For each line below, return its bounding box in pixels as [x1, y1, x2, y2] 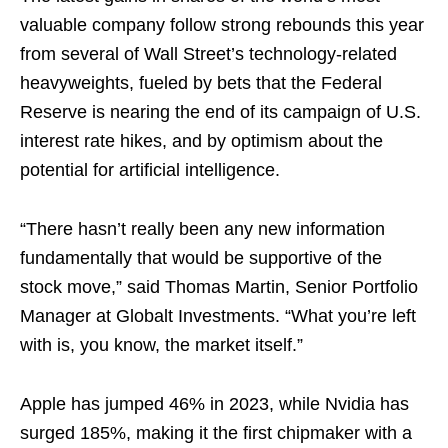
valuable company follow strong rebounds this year [20, 14, 424, 35]
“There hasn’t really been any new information [20, 218, 385, 239]
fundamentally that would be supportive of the [20, 247, 382, 268]
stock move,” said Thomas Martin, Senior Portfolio [20, 276, 418, 297]
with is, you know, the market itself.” [20, 334, 303, 355]
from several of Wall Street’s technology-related [20, 43, 397, 64]
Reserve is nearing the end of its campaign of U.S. [20, 101, 421, 122]
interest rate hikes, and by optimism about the [20, 130, 383, 151]
